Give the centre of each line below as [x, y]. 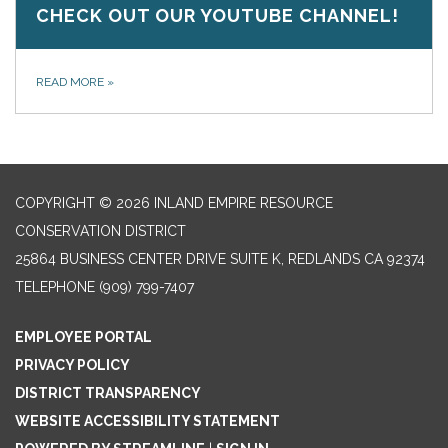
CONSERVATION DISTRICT [100, 230]
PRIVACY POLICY [72, 364]
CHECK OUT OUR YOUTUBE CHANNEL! [217, 15]
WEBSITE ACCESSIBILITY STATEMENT [147, 420]
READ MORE [71, 81]
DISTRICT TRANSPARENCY [108, 392]
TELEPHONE [55, 286]
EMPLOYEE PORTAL [83, 336]
